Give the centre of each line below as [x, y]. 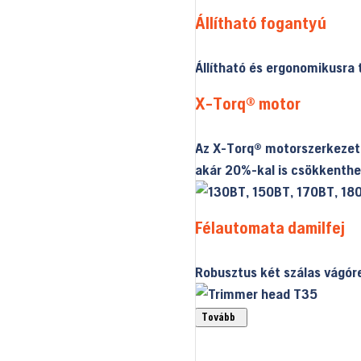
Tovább [221, 317]
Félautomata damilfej [270, 228]
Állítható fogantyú [260, 23]
